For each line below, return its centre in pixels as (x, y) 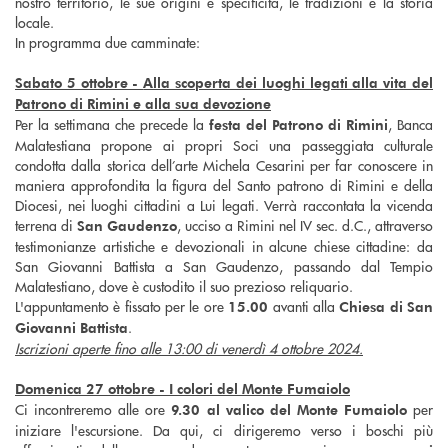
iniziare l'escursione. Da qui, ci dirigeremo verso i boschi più (224, 430)
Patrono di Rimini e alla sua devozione (143, 104)
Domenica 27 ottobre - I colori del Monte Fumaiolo (182, 389)
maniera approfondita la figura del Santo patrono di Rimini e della (224, 185)
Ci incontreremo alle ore (93, 409)
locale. (34, 22)
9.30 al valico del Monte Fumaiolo (289, 410)
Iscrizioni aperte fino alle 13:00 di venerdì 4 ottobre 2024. (189, 348)
